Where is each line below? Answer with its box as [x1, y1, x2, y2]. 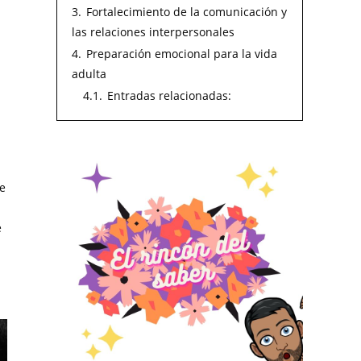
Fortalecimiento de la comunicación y [86, 4, 287, 19]
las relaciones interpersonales [72, 24, 234, 39]
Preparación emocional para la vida [86, 46, 277, 61]
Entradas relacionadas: [107, 88, 231, 103]
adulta [72, 66, 106, 81]
